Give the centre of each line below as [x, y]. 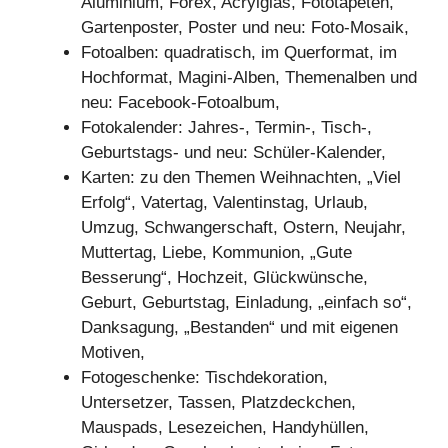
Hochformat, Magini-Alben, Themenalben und [249, 77]
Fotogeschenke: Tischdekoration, [204, 377]
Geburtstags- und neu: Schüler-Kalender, [233, 152]
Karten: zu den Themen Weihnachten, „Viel [241, 177]
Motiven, [113, 352]
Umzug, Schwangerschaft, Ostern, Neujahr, [243, 227]
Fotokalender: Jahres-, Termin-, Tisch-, [226, 127]
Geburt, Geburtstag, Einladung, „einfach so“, [246, 302]
